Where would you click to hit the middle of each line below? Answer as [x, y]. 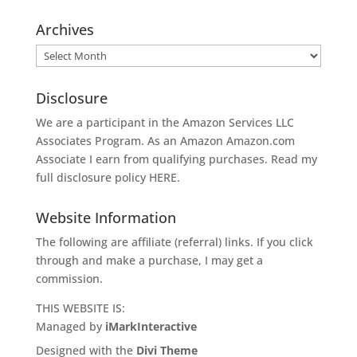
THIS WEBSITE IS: [80, 308]
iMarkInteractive [151, 326]
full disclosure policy [92, 177]
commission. [69, 278]
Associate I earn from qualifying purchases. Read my [176, 159]
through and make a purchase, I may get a [149, 260]
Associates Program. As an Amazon [131, 140]
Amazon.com [260, 140]
